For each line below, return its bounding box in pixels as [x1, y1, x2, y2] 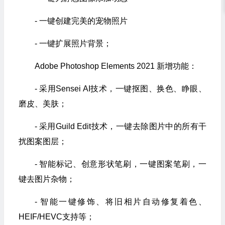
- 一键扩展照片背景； [34, 39, 111, 48]
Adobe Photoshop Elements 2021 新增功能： [34, 61, 197, 70]
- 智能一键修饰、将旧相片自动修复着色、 [34, 197, 206, 206]
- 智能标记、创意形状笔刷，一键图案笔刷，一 [34, 159, 206, 168]
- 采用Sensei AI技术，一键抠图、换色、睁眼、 [34, 84, 206, 93]
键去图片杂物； [18, 174, 75, 183]
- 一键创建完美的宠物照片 [34, 16, 128, 25]
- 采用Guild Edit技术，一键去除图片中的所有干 [34, 122, 206, 131]
